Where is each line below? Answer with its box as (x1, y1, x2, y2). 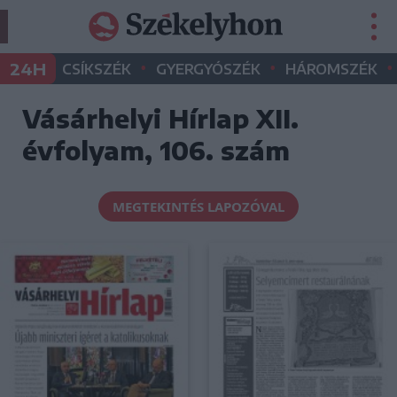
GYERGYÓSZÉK (156, 60, 261, 78)
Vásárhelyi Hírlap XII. (22, 103, 299, 134)
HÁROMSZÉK (285, 60, 378, 78)
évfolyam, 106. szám (22, 135, 290, 166)
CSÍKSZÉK (62, 60, 131, 78)
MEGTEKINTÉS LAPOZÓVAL (113, 198, 284, 215)
